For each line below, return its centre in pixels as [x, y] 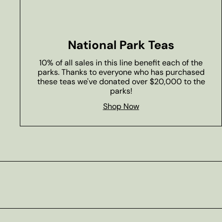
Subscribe [38, 189]
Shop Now [121, 107]
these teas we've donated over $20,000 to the [121, 82]
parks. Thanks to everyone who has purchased [121, 72]
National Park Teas [121, 45]
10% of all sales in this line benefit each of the [121, 63]
